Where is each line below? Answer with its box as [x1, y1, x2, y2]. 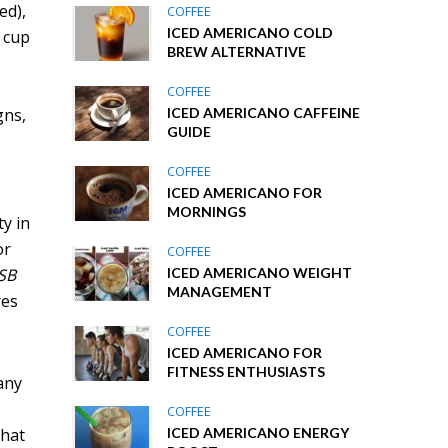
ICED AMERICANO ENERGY [167, 424, 350, 441]
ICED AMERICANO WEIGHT [167, 264, 353, 281]
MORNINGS [167, 203, 247, 220]
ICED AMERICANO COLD [167, 24, 334, 41]
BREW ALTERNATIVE [167, 43, 307, 60]
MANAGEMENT [167, 283, 273, 300]
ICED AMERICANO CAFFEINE [167, 104, 361, 121]
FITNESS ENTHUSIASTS [167, 363, 326, 380]
